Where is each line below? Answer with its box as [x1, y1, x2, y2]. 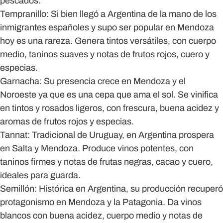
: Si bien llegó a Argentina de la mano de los [46, 9, 217, 19]
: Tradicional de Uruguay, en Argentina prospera [27, 130, 214, 140]
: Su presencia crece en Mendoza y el [39, 76, 186, 86]
